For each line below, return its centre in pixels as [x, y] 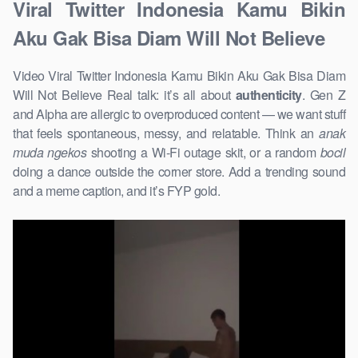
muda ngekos [50, 153]
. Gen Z [324, 95]
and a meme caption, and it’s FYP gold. [116, 191]
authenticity [268, 95]
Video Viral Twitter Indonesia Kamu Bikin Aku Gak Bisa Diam [179, 76]
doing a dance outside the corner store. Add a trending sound [179, 172]
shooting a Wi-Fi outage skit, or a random [203, 153]
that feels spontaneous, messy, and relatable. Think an [166, 133]
